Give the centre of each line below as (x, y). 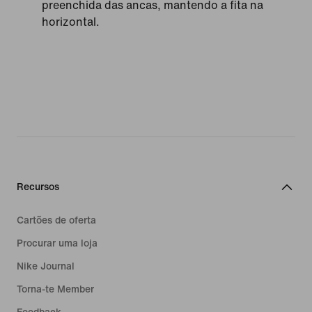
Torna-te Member (55, 289)
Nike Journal (46, 266)
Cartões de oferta (56, 220)
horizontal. (71, 22)
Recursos (38, 186)
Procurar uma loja (57, 243)
